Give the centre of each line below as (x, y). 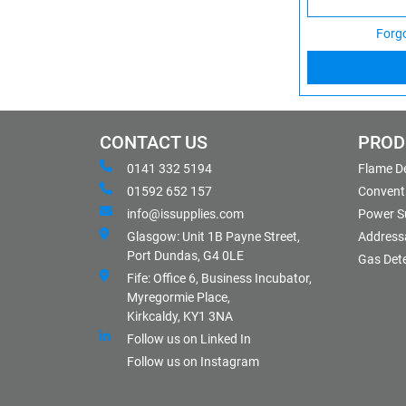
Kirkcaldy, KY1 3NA (180, 316)
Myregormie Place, (179, 297)
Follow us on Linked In (189, 338)
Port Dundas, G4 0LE (185, 255)
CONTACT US (154, 142)
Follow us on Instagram (193, 361)
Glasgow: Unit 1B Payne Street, (213, 236)
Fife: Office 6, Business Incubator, (219, 278)
